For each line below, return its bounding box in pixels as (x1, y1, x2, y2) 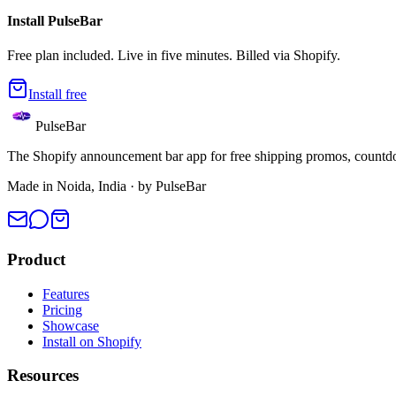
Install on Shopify (42, 333, 141, 349)
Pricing (42, 301, 82, 317)
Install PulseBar (7, 12, 103, 28)
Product (7, 249, 65, 269)
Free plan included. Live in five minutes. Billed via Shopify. (7, 48, 340, 64)
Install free (28, 87, 87, 103)
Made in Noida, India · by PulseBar (7, 179, 206, 194)
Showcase (42, 317, 99, 333)
